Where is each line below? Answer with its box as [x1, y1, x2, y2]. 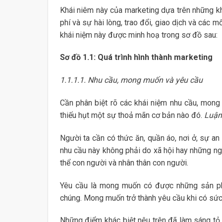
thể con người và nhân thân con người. [59, 158, 188, 167]
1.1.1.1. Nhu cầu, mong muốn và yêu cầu [59, 75, 203, 85]
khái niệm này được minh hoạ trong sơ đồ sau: [59, 30, 218, 40]
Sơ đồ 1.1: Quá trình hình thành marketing [59, 53, 213, 62]
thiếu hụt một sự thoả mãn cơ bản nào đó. [59, 110, 204, 120]
